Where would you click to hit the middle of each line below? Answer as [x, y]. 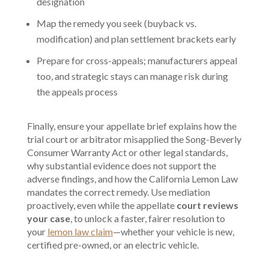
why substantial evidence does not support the [121, 166]
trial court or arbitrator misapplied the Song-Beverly [134, 139]
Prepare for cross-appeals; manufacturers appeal [137, 61]
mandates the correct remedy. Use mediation [118, 192]
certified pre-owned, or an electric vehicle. [113, 245]
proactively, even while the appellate [101, 205]
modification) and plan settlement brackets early [136, 39]
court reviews [207, 205]
